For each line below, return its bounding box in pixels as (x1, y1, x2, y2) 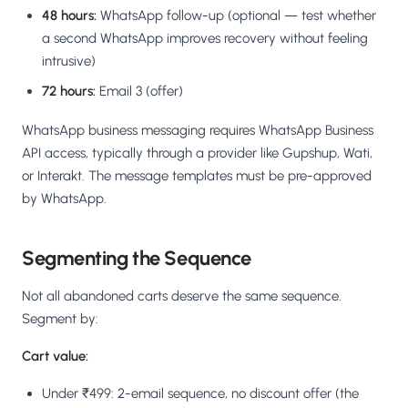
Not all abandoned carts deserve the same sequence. (22, 288, 342, 305)
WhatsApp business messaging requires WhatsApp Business (22, 122, 373, 139)
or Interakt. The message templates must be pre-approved (22, 168, 372, 185)
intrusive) (42, 53, 96, 70)
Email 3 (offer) (96, 83, 183, 100)
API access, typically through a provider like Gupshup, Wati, (22, 145, 372, 162)
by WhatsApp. (22, 190, 107, 208)
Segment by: (22, 311, 98, 328)
